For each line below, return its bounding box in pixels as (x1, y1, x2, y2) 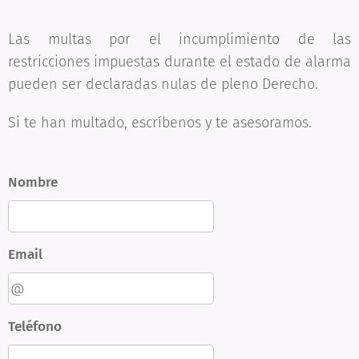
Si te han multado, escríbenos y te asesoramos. (8, 114, 312, 131)
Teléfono (8, 318, 62, 335)
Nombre (8, 174, 58, 191)
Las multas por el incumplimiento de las (8, 30, 351, 48)
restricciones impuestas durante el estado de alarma (8, 53, 351, 71)
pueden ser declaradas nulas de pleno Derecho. (8, 75, 318, 93)
